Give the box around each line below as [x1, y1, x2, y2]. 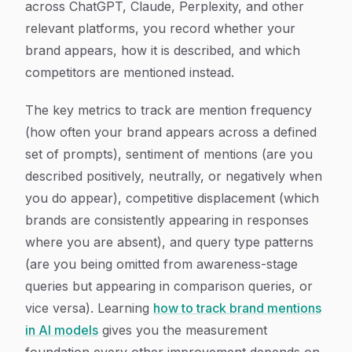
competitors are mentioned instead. [25, 64, 234, 80]
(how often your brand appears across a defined [25, 124, 317, 140]
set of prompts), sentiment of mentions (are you [25, 146, 313, 162]
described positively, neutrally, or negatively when [25, 168, 322, 184]
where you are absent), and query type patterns [25, 234, 313, 250]
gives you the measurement [98, 322, 267, 338]
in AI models [25, 322, 98, 338]
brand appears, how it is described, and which [25, 42, 300, 58]
